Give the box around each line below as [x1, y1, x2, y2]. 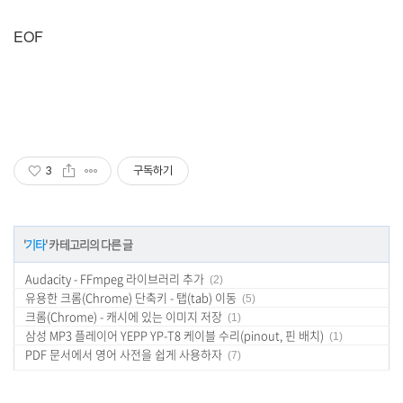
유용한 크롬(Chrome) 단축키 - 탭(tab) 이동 [25, 289, 237, 306]
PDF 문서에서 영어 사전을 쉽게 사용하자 [25, 345, 222, 363]
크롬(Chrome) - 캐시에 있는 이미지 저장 [25, 308, 222, 325]
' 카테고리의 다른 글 [45, 236, 133, 253]
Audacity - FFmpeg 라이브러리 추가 [25, 270, 204, 287]
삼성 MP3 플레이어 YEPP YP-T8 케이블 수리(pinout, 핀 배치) [25, 327, 324, 344]
